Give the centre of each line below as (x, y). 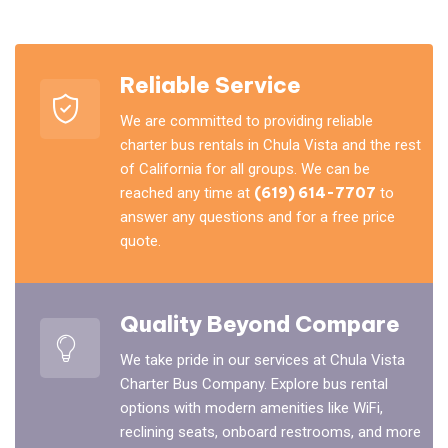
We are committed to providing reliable (246, 121)
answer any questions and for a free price (257, 217)
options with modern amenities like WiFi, (251, 408)
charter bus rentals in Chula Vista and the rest (270, 145)
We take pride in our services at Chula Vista (262, 360)
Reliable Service (210, 85)
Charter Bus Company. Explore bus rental (254, 384)
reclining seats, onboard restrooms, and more (270, 432)
